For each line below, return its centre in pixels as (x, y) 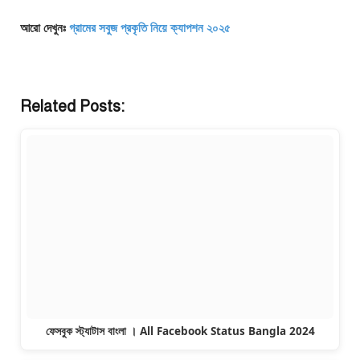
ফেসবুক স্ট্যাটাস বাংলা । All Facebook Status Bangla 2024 (180, 331)
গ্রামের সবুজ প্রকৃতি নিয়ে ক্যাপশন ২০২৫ (150, 28)
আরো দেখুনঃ (45, 28)
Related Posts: (72, 106)
